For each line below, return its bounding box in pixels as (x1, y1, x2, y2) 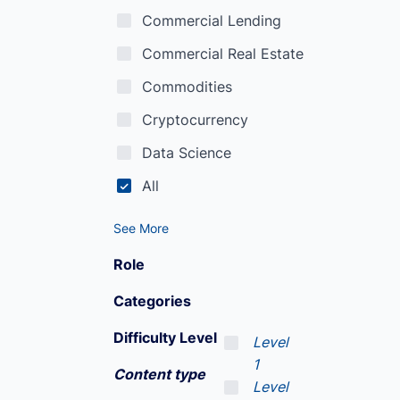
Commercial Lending (142, 12, 281, 29)
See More (113, 221, 169, 236)
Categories (113, 292, 191, 310)
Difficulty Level (113, 329, 221, 346)
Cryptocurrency (142, 111, 248, 129)
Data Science (142, 144, 231, 162)
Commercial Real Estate (142, 45, 304, 62)
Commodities (142, 78, 232, 96)
